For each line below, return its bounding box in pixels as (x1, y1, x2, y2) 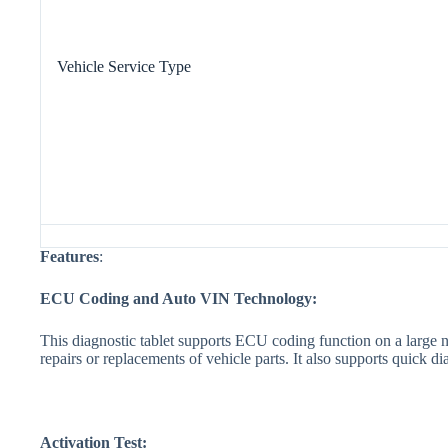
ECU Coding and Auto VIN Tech (40, 289, 267, 307)
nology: (267, 289, 317, 307)
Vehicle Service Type (57, 57, 191, 75)
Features (40, 247, 99, 265)
